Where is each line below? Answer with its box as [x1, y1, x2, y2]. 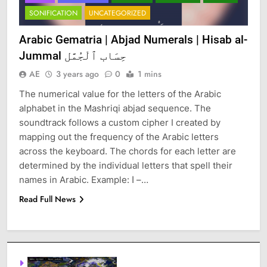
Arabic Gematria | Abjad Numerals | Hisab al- [19, 32, 247, 46]
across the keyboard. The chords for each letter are [19, 145, 236, 157]
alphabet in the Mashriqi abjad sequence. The [19, 102, 211, 114]
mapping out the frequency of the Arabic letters [19, 131, 219, 142]
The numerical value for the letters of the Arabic [19, 88, 221, 100]
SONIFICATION [29, 7, 77, 18]
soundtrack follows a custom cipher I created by [19, 116, 221, 128]
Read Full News [19, 193, 76, 205]
